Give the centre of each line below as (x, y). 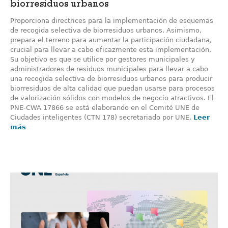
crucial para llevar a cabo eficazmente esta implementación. (111, 50)
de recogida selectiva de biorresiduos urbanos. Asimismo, (106, 30)
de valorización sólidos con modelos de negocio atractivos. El (112, 98)
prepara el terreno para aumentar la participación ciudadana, (111, 40)
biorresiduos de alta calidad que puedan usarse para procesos (112, 88)
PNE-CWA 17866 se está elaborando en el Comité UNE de (105, 108)
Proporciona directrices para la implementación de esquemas (112, 21)
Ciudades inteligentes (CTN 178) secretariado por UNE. (102, 117)
